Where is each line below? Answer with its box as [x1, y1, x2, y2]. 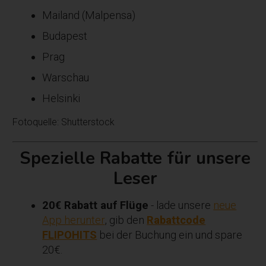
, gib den [104, 213, 147, 226]
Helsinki [42, 91, 81, 104]
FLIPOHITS [42, 228, 97, 241]
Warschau [42, 71, 90, 84]
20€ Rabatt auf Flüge [42, 198, 149, 211]
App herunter [42, 213, 105, 226]
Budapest [42, 29, 88, 42]
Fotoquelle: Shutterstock [12, 116, 115, 128]
